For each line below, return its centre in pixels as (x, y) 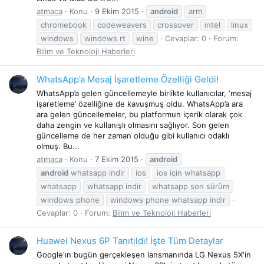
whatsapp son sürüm (191, 186)
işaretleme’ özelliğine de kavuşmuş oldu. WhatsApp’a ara (140, 103)
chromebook (64, 24)
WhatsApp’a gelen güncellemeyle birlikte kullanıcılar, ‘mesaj (144, 93)
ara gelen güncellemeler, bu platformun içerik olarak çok (139, 114)
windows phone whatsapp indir (168, 199)
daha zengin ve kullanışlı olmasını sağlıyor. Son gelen (133, 125)
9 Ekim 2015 (117, 11)
